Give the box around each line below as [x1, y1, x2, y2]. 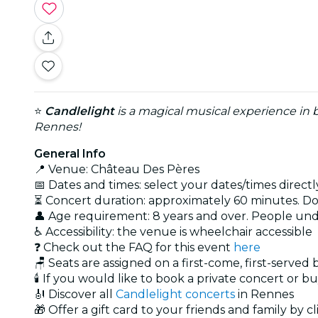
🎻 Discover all [34, 287, 116, 301]
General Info [34, 146, 106, 160]
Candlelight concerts [116, 287, 235, 301]
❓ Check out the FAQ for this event [34, 240, 234, 254]
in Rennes [235, 287, 294, 301]
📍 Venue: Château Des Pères [34, 162, 199, 176]
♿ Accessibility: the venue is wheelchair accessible [34, 224, 312, 238]
